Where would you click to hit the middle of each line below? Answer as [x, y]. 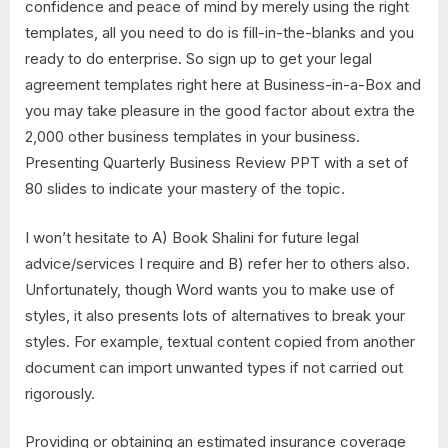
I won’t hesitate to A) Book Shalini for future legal [192, 237]
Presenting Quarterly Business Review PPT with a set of [217, 163]
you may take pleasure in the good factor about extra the [220, 111]
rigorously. [60, 393]
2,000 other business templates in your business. [192, 137]
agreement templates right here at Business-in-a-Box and [223, 85]
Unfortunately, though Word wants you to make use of [210, 289]
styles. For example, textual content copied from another [220, 341]
